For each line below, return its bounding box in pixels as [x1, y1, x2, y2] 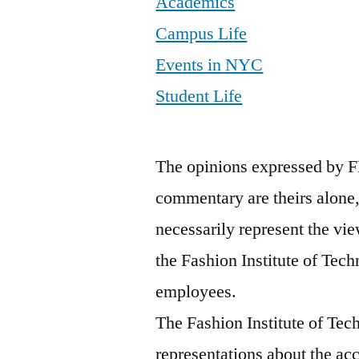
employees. [155, 280, 237, 303]
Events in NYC [155, 53, 264, 76]
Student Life [155, 84, 243, 107]
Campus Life [155, 22, 248, 45]
